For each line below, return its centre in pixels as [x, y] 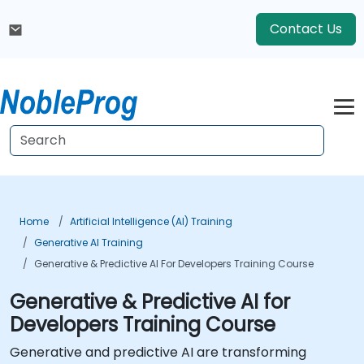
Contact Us [306, 29]
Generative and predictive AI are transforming [158, 352]
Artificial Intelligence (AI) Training [151, 221]
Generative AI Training [89, 243]
